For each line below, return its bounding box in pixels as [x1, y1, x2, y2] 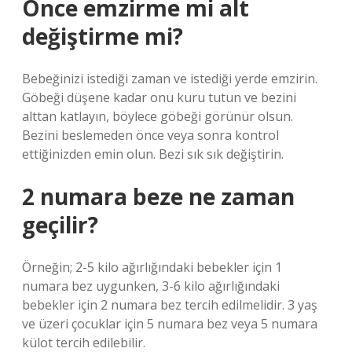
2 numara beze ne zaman [22, 181, 295, 211]
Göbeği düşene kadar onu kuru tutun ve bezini [22, 89, 296, 106]
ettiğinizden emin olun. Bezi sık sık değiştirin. [22, 145, 284, 163]
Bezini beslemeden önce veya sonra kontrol [22, 126, 279, 144]
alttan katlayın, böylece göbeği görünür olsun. [22, 108, 293, 125]
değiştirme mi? [22, 21, 183, 51]
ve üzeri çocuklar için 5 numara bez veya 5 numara [22, 315, 317, 332]
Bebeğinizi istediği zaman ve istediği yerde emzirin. [22, 70, 317, 87]
